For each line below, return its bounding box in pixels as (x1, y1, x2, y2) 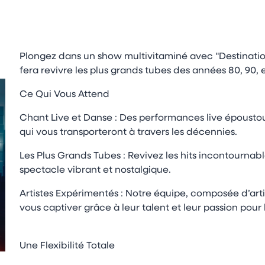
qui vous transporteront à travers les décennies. (19, 128, 242, 137)
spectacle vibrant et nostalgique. (19, 166, 171, 175)
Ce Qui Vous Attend (19, 90, 112, 99)
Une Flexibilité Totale (19, 241, 115, 251)
